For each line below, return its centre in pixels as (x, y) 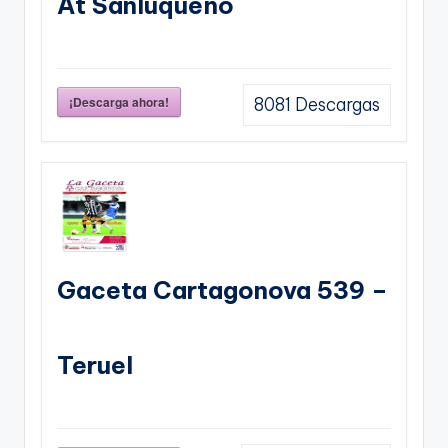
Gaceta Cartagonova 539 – (222, 290)
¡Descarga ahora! (119, 102)
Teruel (95, 365)
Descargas (335, 105)
